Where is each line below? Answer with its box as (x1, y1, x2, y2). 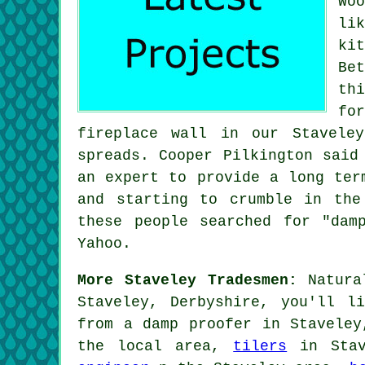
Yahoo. (77, 235, 131, 252)
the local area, (77, 337, 234, 354)
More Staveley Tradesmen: (77, 271, 297, 288)
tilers (233, 337, 288, 354)
